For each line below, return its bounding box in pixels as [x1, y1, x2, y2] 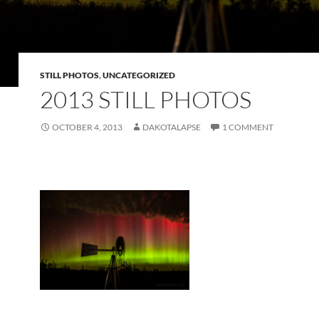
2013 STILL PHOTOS [40, 85, 251, 115]
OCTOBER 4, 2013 [52, 122, 122, 133]
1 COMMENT [222, 122, 273, 133]
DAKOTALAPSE [142, 122, 201, 133]
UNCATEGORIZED [103, 70, 175, 81]
